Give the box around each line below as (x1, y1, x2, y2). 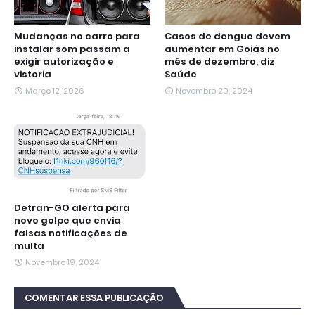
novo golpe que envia (14, 214, 121, 228)
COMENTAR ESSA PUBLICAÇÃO (25, 291, 164, 305)
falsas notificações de (14, 226, 127, 240)
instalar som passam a (14, 42, 130, 56)
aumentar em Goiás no (165, 42, 280, 56)
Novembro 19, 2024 (25, 257, 99, 269)
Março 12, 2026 (25, 85, 84, 97)
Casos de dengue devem (165, 30, 290, 44)
